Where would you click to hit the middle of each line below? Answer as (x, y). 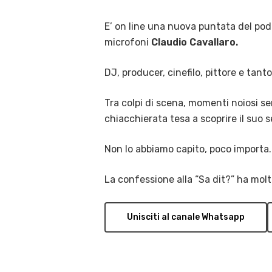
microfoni (128, 42)
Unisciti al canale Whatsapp (186, 217)
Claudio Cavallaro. (195, 42)
